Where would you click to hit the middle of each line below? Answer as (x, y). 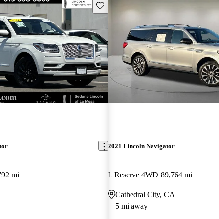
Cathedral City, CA (145, 194)
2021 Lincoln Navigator (141, 146)
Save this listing (118, 5)
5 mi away (131, 206)
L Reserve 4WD (133, 175)
